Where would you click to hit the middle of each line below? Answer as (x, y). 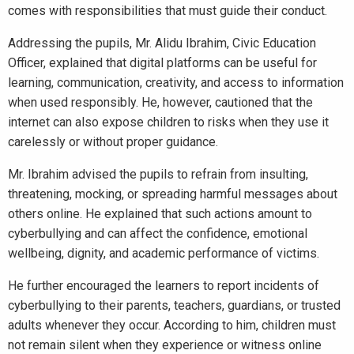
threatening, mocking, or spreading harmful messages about (173, 194)
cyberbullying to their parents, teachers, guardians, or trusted (174, 305)
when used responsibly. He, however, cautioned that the (160, 102)
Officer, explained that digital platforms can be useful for (162, 63)
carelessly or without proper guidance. (113, 142)
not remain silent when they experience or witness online (165, 345)
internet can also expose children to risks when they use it (168, 122)
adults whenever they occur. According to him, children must (172, 325)
